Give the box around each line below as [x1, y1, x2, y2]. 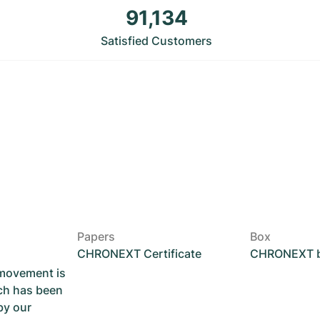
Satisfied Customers [101, 34, 212, 48]
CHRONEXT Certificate [76, 246, 201, 261]
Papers [76, 229, 115, 244]
